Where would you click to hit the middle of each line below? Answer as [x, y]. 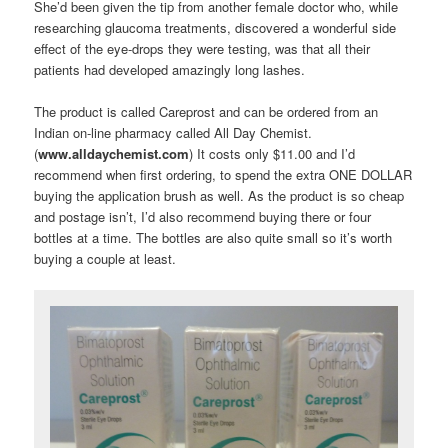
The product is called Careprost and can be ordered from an [206, 112]
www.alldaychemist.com [114, 154]
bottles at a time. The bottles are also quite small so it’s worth [213, 238]
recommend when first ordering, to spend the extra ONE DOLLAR [223, 175]
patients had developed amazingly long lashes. [170, 69]
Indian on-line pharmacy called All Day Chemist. [173, 133]
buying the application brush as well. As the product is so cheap [219, 196]
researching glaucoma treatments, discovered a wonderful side [215, 27]
